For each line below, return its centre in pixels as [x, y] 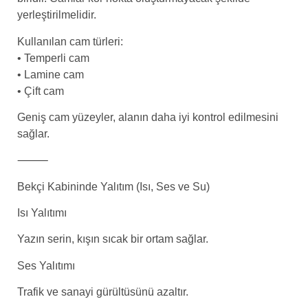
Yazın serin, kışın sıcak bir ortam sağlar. [113, 239]
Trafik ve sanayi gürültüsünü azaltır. [103, 292]
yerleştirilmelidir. [57, 15]
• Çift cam [41, 91]
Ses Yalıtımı [46, 265]
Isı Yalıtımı [42, 213]
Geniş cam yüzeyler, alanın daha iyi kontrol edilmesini [148, 117]
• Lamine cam [51, 74]
